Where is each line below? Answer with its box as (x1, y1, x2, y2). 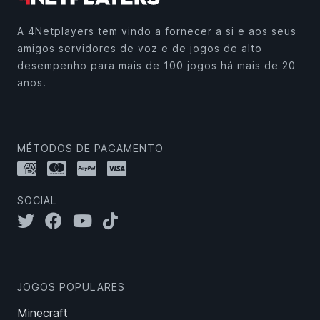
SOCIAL (17, 194, 57, 207)
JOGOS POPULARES (17, 281, 125, 294)
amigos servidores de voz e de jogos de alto (17, 42, 262, 55)
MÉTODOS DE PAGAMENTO (17, 142, 164, 155)
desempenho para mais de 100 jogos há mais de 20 (17, 59, 296, 72)
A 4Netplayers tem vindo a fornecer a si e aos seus (17, 25, 296, 38)
